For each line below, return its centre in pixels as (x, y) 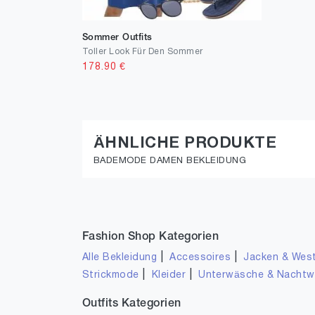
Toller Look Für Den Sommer (143, 52)
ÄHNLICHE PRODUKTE (185, 143)
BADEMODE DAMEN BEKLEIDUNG (170, 161)
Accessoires (200, 258)
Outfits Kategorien (132, 304)
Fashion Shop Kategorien (151, 237)
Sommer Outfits (117, 38)
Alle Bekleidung (120, 258)
